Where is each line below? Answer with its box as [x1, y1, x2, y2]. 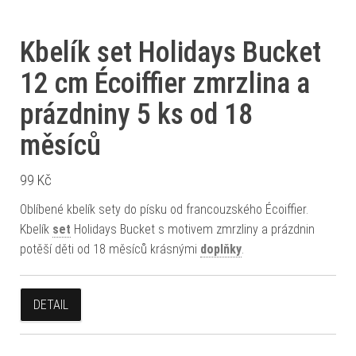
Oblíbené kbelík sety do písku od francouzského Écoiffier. [20, 202, 308, 217]
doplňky [200, 242, 242, 257]
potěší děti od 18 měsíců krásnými [20, 242, 200, 257]
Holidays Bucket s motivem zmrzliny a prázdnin [71, 222, 315, 237]
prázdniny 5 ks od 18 [20, 98, 253, 131]
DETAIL [33, 297, 68, 312]
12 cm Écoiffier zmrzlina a [20, 67, 310, 100]
